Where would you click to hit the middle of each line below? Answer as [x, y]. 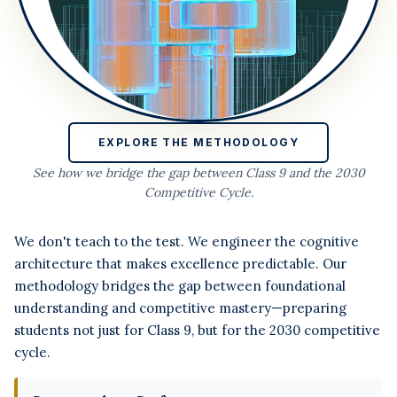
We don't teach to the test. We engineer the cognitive [187, 242]
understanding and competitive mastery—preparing [180, 308]
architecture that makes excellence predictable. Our [180, 264]
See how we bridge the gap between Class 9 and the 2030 [198, 173]
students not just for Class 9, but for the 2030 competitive [197, 331]
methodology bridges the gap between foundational [180, 286]
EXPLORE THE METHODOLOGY [198, 143]
